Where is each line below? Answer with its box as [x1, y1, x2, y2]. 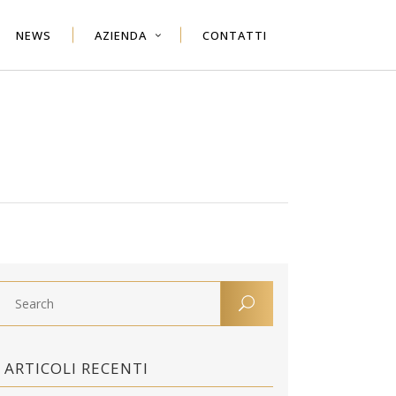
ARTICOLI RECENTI [4, 358, 149, 378]
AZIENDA [95, 27, 147, 42]
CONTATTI [202, 27, 267, 42]
